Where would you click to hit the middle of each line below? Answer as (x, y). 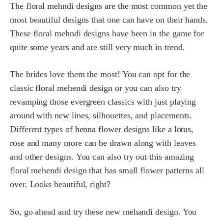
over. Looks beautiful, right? (60, 184)
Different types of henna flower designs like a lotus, (102, 129)
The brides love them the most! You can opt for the (100, 74)
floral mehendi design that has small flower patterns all (107, 171)
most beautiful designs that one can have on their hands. (109, 19)
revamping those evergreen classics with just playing (103, 102)
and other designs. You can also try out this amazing (102, 157)
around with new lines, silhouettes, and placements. (101, 116)
